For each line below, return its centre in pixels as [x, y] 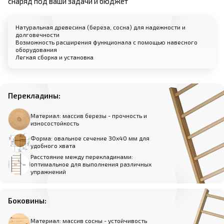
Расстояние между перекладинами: [82, 157]
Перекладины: [34, 96]
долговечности [37, 35]
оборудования [36, 50]
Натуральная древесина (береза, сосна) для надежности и [100, 27]
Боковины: [27, 201]
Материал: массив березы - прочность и [89, 115]
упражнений [48, 172]
